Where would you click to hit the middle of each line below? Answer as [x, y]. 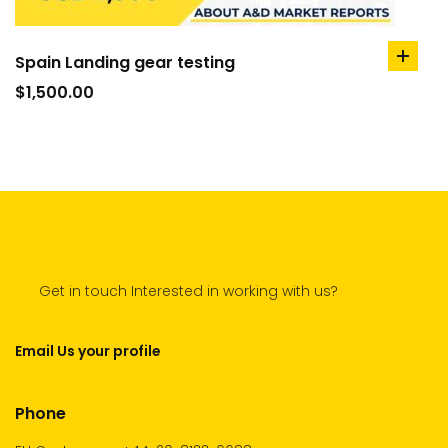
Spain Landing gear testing [125, 63]
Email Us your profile [87, 351]
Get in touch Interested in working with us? [176, 291]
